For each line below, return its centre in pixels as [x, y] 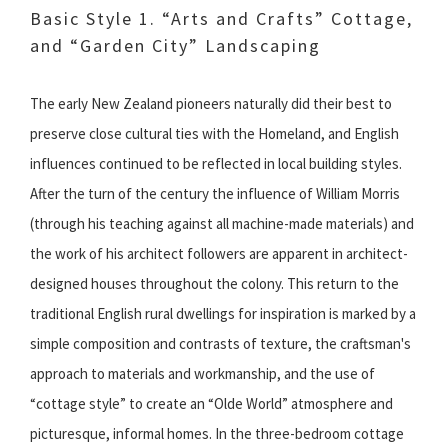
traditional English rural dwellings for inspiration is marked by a [223, 314]
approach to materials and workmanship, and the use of [202, 374]
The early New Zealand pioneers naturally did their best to [211, 104]
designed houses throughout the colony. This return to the [214, 284]
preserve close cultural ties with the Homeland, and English [214, 134]
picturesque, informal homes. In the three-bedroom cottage [217, 434]
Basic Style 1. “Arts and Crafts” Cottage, [221, 19]
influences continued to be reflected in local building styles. [216, 164]
